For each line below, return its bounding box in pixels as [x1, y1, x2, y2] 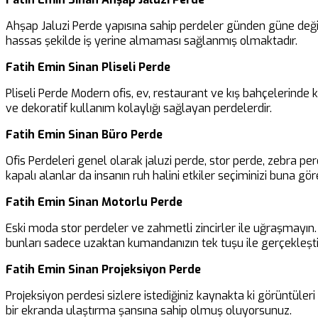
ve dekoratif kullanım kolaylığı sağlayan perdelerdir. [6, 100, 272, 116]
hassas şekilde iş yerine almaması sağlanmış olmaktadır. [6, 33, 297, 48]
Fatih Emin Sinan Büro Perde [6, 126, 163, 142]
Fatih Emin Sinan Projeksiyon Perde [6, 261, 201, 277]
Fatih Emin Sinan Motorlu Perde [6, 194, 182, 209]
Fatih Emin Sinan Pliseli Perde [6, 59, 170, 75]
